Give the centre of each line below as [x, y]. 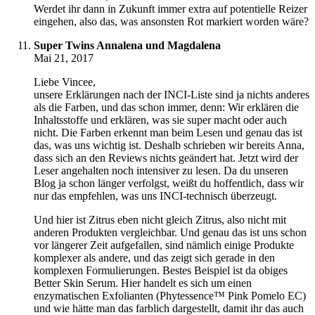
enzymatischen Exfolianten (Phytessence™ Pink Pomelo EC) [170, 296]
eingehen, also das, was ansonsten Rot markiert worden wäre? [171, 22]
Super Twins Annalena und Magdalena [127, 46]
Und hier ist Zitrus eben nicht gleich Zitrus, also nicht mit [160, 220]
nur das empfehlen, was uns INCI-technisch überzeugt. [155, 196]
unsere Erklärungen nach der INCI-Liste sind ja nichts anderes [172, 95]
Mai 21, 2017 [64, 58]
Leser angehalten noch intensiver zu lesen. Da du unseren [161, 171]
